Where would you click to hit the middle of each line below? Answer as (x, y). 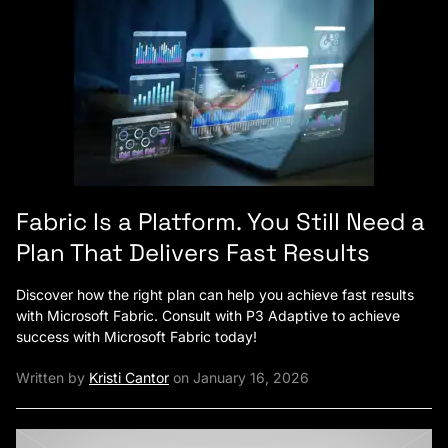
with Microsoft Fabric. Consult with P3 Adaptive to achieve (208, 315)
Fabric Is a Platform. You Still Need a (220, 221)
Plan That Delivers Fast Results (193, 252)
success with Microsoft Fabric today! (136, 336)
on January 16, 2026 (239, 377)
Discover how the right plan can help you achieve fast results (215, 294)
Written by (52, 377)
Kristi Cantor (129, 377)
